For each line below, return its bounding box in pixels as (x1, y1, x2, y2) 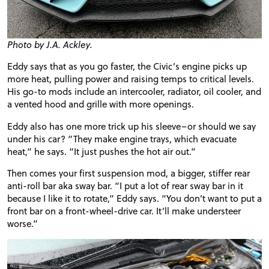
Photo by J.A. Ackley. (7, 38, 92, 52)
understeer (197, 204, 241, 217)
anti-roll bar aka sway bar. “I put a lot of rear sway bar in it (7, 178, 243, 192)
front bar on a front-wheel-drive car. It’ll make (7, 204, 197, 217)
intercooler (119, 85, 163, 98)
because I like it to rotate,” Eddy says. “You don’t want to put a (7, 191, 262, 205)
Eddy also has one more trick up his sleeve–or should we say (7, 119, 256, 133)
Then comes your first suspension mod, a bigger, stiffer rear (7, 166, 250, 180)
